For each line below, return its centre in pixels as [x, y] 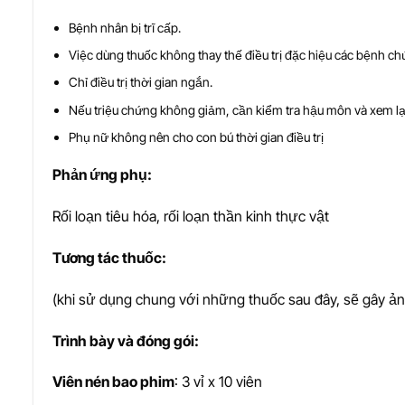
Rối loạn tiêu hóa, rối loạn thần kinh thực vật [191, 217]
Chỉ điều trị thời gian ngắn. [141, 82]
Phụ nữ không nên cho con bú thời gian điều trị [197, 137]
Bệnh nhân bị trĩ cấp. [125, 27]
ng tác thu [111, 258]
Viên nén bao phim [113, 382]
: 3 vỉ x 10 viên [218, 382]
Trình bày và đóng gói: [126, 340]
